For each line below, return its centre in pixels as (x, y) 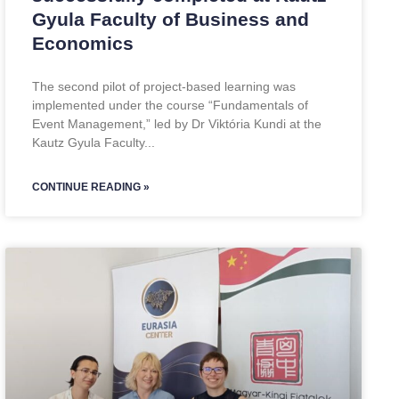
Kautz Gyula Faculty (88, 142)
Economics (83, 43)
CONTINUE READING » (91, 187)
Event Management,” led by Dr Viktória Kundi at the (177, 124)
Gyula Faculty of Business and (171, 19)
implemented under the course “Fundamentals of (170, 105)
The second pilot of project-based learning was (164, 86)
